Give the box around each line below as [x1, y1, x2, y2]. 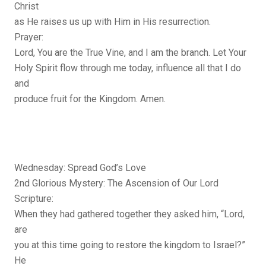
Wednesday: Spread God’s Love [14, 162, 146, 174]
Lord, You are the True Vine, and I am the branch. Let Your [14, 47, 246, 59]
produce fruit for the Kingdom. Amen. [14, 93, 166, 105]
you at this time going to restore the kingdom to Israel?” [14, 239, 245, 251]
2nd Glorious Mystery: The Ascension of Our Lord [14, 178, 218, 189]
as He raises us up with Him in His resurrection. [14, 16, 211, 28]
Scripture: [14, 193, 53, 205]
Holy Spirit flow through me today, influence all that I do [14, 62, 241, 74]
